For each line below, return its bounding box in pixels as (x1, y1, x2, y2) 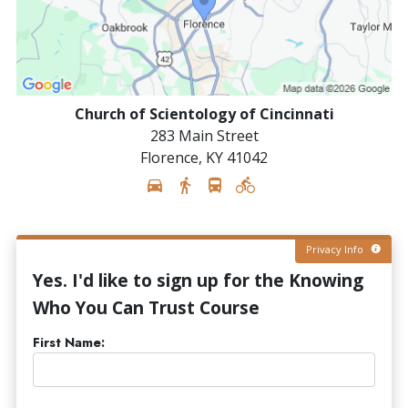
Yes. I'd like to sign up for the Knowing (33, 268, 363, 292)
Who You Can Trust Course (33, 295, 260, 320)
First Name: (33, 332, 105, 352)
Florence (140, 147, 199, 168)
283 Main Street (149, 125, 259, 146)
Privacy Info (306, 241, 366, 256)
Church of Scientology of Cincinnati (74, 103, 334, 124)
